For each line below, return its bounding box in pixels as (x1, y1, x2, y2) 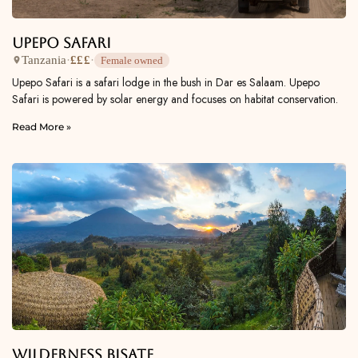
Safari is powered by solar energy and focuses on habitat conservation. (12, 90, 338, 107)
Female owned (100, 54, 163, 66)
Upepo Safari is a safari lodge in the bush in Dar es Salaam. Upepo (12, 74, 320, 90)
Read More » (12, 120, 71, 133)
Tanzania (22, 54, 66, 67)
